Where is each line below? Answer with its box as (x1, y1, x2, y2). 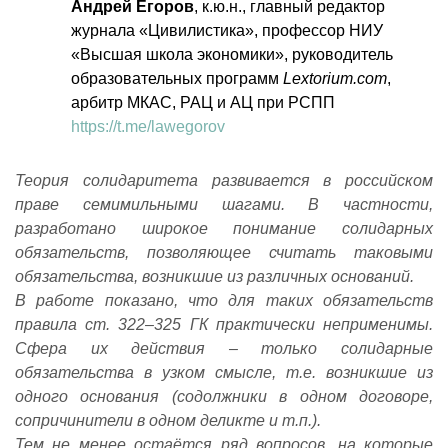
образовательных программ (71, 69, 283, 87)
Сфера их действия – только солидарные (15, 339, 433, 357)
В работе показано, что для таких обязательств (15, 291, 433, 309)
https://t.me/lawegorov (71, 117, 225, 135)
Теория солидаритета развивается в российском (15, 171, 433, 189)
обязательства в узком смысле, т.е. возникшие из (15, 363, 433, 381)
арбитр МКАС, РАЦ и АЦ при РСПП (71, 93, 335, 111)
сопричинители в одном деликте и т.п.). (15, 411, 321, 429)
